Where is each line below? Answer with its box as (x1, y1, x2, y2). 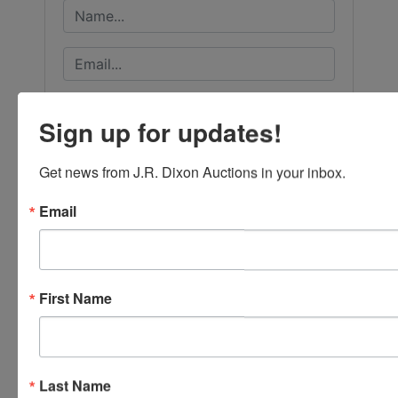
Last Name (39, 375, 111, 396)
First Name (39, 288, 112, 309)
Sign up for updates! (39, 114, 282, 151)
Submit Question (143, 374, 255, 392)
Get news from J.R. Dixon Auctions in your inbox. (39, 162, 346, 183)
